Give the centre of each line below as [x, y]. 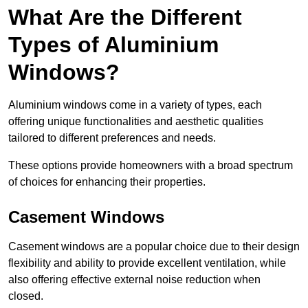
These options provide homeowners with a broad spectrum [151, 166]
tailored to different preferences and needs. [112, 138]
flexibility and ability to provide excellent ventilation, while [147, 263]
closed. [27, 296]
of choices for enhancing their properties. [107, 182]
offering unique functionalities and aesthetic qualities [136, 122]
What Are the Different [125, 18]
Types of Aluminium [113, 45]
